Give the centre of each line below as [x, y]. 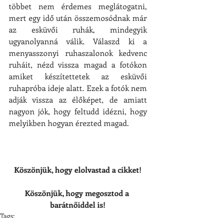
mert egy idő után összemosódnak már [78, 18]
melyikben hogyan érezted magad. [69, 123]
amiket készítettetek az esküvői [78, 76]
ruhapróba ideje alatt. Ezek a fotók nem [78, 88]
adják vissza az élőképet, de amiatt [78, 99]
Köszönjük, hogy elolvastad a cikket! [78, 169]
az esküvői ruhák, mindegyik [78, 29]
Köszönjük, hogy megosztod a [78, 193]
